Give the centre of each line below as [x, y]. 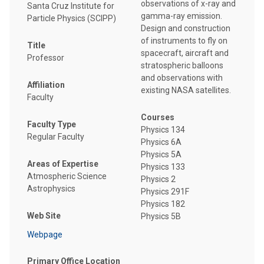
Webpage [45, 234]
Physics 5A [161, 155]
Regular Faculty [56, 137]
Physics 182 [163, 204]
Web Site [44, 216]
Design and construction [186, 29]
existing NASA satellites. [186, 90]
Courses [158, 118]
